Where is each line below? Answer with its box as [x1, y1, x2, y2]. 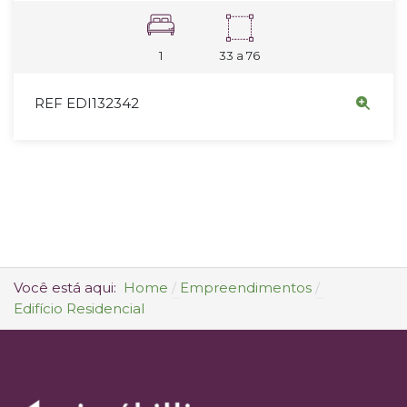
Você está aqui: [14, 279, 124, 297]
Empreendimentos [179, 279, 312, 297]
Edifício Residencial [14, 300, 144, 318]
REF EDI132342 [34, 94, 139, 113]
